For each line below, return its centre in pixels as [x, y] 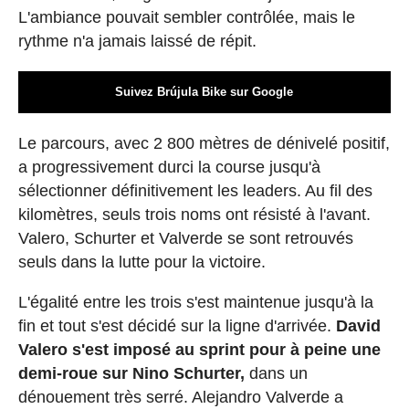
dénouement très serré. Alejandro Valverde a [180, 398]
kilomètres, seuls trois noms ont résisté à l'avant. [194, 215]
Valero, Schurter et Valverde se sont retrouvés [185, 239]
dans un [276, 374]
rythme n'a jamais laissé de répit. [137, 42]
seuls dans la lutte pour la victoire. [142, 262]
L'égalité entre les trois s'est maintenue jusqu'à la [195, 303]
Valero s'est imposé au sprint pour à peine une [199, 350]
